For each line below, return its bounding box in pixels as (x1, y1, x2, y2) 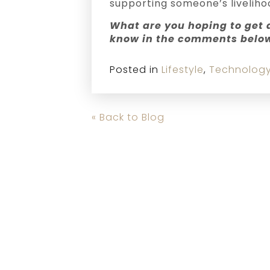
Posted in (110, 63, 162, 77)
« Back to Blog (92, 110, 165, 124)
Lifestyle (162, 63, 204, 77)
